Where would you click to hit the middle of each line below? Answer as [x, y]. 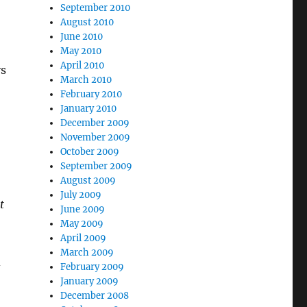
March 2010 [86, 80]
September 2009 [97, 166]
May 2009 [82, 224]
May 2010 [81, 51]
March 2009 [87, 253]
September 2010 [96, 8]
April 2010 [83, 65]
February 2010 [91, 94]
